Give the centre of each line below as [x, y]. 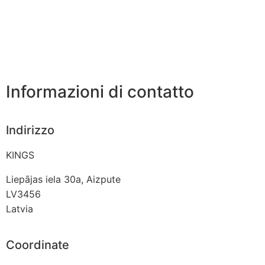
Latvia [20, 209]
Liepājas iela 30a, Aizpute [63, 179]
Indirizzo [30, 130]
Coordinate [38, 245]
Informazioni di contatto [100, 92]
